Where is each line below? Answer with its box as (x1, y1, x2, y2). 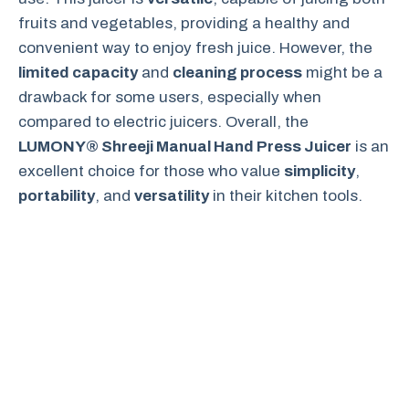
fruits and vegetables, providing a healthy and (18, 14, 350, 32)
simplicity (284, 162, 355, 180)
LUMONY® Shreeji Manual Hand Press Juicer (18, 137, 351, 155)
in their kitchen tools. (209, 186, 362, 204)
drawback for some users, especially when (18, 88, 321, 106)
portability (18, 186, 95, 204)
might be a (302, 63, 383, 81)
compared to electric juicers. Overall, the (18, 112, 309, 131)
